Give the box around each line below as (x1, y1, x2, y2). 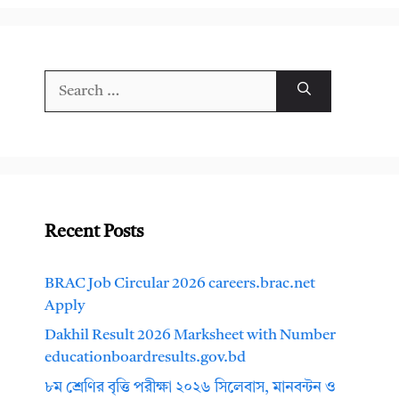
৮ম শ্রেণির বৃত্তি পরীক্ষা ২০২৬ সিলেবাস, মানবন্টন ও (45, 379, 336, 395)
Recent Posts (45, 223, 143, 241)
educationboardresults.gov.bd (45, 350, 246, 366)
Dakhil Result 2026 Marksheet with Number (45, 328, 336, 344)
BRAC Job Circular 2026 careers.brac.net (45, 275, 315, 291)
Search (44, 72, 88, 88)
